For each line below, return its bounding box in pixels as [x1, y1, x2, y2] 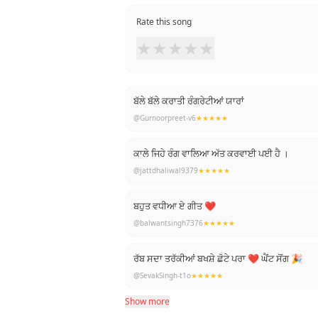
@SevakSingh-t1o [133, 270, 191, 280]
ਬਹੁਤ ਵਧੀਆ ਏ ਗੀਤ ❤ [133, 199, 216, 212]
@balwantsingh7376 [133, 218, 203, 228]
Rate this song [136, 16, 192, 28]
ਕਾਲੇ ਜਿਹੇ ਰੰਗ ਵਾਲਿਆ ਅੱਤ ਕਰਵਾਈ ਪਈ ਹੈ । [133, 147, 289, 160]
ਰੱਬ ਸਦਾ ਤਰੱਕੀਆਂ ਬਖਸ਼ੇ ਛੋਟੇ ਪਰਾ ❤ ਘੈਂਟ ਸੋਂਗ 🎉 [133, 252, 302, 265]
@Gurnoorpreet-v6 [133, 113, 196, 123]
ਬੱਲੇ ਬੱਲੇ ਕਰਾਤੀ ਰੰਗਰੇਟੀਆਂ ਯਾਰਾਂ [133, 94, 244, 107]
